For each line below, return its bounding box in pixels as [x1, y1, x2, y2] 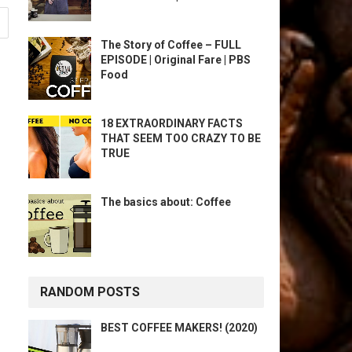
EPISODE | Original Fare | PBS [101, 53, 251, 66]
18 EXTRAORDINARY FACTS [101, 117, 243, 130]
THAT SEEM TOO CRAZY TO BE [101, 132, 261, 145]
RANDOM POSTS [40, 284, 140, 299]
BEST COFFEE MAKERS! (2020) [101, 321, 258, 334]
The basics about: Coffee [101, 196, 231, 208]
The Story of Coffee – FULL [101, 38, 241, 51]
